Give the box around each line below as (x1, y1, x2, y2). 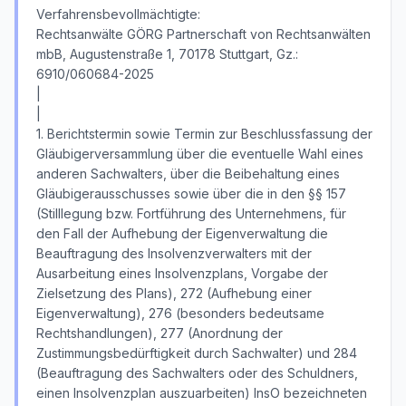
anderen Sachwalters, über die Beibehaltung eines (36, 166, 340, 181)
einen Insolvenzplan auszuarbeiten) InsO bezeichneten (36, 385, 367, 401)
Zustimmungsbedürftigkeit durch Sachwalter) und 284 (36, 345, 357, 361)
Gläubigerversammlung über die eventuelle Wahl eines (36, 146, 363, 161)
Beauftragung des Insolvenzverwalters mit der (36, 246, 312, 261)
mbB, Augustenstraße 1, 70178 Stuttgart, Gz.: (36, 46, 298, 62)
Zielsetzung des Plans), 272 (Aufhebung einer (36, 285, 312, 301)
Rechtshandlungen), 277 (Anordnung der (36, 325, 283, 341)
